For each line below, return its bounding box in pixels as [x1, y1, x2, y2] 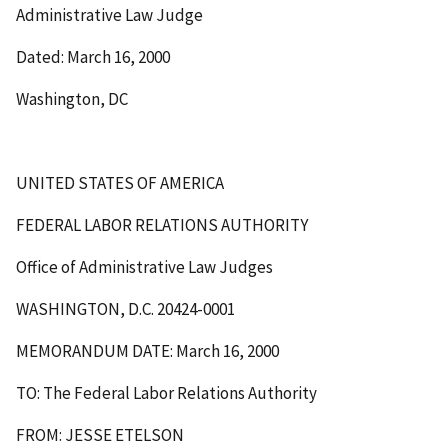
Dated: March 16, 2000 [16, 46, 170, 69]
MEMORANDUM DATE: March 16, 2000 [16, 339, 279, 362]
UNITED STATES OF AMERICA [16, 172, 224, 195]
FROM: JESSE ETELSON [16, 423, 184, 446]
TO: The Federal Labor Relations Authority [16, 381, 317, 404]
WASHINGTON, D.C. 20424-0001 [16, 297, 235, 320]
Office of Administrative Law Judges [16, 256, 273, 278]
